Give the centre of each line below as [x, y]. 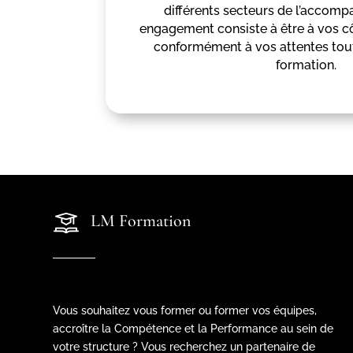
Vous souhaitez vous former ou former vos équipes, [185, 310]
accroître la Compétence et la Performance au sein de [193, 328]
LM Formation [140, 221]
